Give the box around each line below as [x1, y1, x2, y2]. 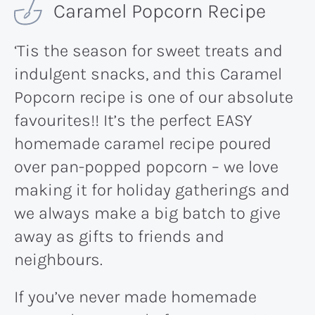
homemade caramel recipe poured [14, 133, 271, 153]
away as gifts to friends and [14, 226, 224, 246]
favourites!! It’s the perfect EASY [14, 110, 252, 130]
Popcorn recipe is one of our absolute [14, 86, 293, 107]
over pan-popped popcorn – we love [14, 156, 278, 176]
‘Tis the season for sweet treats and [14, 40, 283, 60]
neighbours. [14, 249, 103, 269]
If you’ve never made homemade [14, 286, 257, 307]
